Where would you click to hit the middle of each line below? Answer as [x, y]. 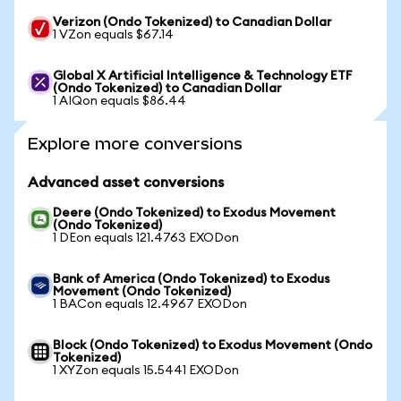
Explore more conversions [135, 144]
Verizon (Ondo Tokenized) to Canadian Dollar [192, 22]
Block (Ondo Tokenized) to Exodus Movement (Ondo [213, 346]
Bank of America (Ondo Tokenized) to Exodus [192, 279]
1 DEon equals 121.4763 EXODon [146, 238]
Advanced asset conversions [126, 183]
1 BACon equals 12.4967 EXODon [150, 304]
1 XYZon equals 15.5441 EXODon [146, 371]
